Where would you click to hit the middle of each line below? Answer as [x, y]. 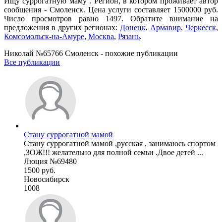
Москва [101, 36]
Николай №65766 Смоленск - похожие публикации [91, 53]
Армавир [166, 27]
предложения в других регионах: [62, 27]
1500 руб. [40, 170]
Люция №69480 [50, 161]
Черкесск [201, 27]
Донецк [133, 27]
